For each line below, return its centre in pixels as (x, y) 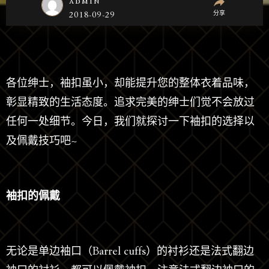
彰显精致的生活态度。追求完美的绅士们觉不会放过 (130, 103)
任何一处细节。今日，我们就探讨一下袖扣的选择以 (130, 122)
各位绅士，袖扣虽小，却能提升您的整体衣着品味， (130, 84)
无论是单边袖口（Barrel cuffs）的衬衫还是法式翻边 (130, 252)
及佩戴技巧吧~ (42, 141)
